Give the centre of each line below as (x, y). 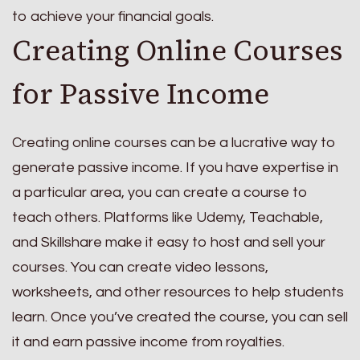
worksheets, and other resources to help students (178, 292)
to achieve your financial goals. (113, 17)
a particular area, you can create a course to (160, 192)
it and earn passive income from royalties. (148, 342)
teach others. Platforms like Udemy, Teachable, (168, 217)
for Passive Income (141, 94)
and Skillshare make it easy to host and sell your (169, 242)
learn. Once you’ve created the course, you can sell (180, 317)
